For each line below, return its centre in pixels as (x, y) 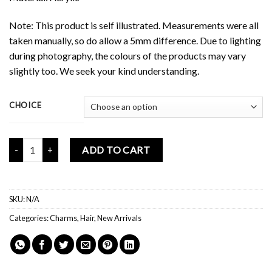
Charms (63, 218)
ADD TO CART (116, 149)
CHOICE (25, 105)
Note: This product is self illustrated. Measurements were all (134, 25)
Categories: (29, 218)
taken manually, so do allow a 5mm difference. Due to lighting (135, 40)
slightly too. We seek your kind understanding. (104, 70)
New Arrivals (119, 218)
